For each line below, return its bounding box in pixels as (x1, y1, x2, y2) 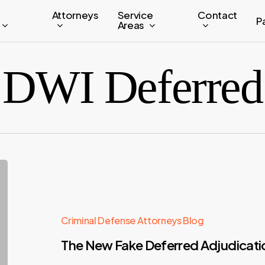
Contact (198, 8, 238, 22)
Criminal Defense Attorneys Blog (61, 214, 204, 227)
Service (117, 8, 153, 22)
